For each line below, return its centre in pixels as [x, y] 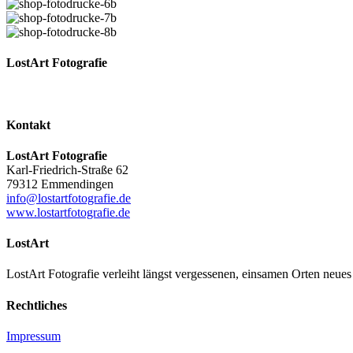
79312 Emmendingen [60, 184]
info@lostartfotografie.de [69, 198]
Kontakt [28, 124]
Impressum [33, 336]
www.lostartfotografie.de [68, 212]
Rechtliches [37, 305]
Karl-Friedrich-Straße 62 [67, 169]
